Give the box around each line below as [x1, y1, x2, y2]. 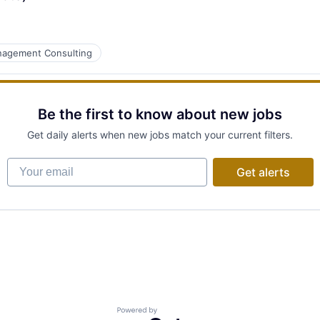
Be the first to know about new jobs [38, 106, 282, 123]
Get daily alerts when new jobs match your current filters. [27, 129, 293, 141]
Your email [6, 157, 64, 171]
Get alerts [236, 165, 290, 179]
